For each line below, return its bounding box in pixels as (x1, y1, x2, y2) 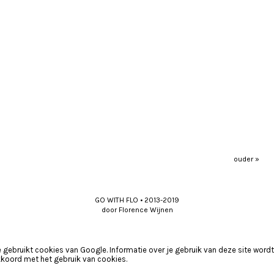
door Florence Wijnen (101, 206, 173, 215)
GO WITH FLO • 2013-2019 (95, 196, 179, 205)
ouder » (234, 155, 259, 164)
